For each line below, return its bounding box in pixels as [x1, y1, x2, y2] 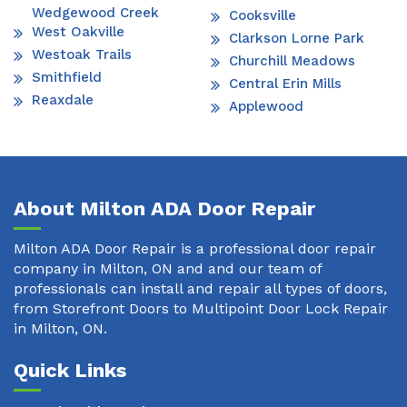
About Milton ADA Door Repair [14, 196, 315, 220]
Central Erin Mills [229, 74, 342, 92]
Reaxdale [32, 91, 94, 108]
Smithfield [32, 68, 102, 85]
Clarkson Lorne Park [229, 29, 364, 46]
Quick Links [14, 358, 126, 382]
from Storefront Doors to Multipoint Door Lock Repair [14, 299, 388, 317]
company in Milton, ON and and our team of [14, 259, 322, 277]
